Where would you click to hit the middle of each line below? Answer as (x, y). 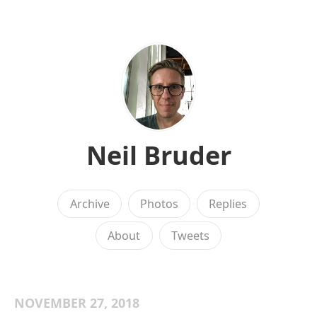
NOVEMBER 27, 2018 (77, 302)
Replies (228, 203)
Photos (159, 203)
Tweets (190, 235)
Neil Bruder (158, 155)
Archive (90, 203)
